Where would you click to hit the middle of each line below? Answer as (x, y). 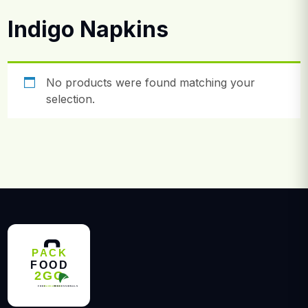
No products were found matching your (151, 82)
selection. (70, 99)
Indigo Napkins (88, 30)
